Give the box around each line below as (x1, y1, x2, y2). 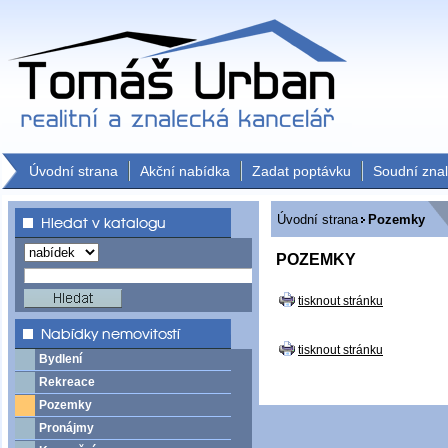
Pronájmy (39, 421, 94, 435)
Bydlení (39, 352, 82, 366)
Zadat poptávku (252, 163, 351, 179)
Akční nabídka (140, 163, 230, 179)
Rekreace (39, 375, 95, 389)
